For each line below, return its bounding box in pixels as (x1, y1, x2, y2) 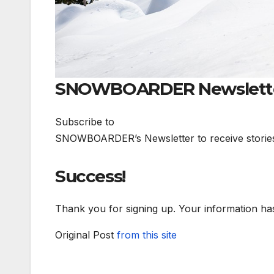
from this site (117, 228, 177, 241)
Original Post (55, 228, 117, 241)
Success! (55, 165, 125, 187)
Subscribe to (55, 115, 114, 128)
